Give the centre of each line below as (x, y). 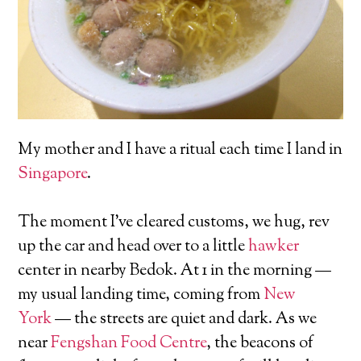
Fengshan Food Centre (129, 344)
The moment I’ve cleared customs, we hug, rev (174, 223)
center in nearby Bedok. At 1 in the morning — (175, 272)
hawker (274, 247)
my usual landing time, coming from (141, 296)
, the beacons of (260, 344)
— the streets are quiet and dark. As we (185, 320)
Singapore (53, 175)
